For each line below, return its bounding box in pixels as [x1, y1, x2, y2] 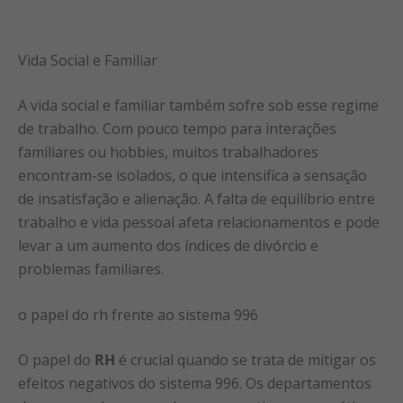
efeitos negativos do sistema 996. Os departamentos [18, 373, 372, 394]
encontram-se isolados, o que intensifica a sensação [18, 165, 367, 185]
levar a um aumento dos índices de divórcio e [18, 235, 318, 255]
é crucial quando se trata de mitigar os [115, 350, 376, 371]
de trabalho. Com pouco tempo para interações [18, 118, 336, 139]
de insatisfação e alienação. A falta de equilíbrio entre [18, 188, 375, 209]
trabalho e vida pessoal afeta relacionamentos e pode [18, 211, 380, 232]
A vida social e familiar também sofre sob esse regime [18, 94, 379, 115]
